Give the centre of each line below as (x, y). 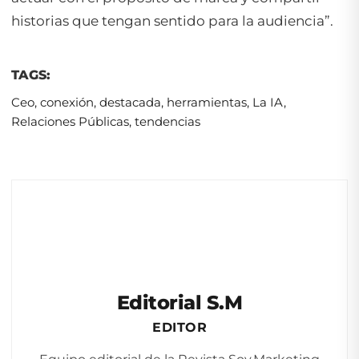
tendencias (167, 121)
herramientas (207, 102)
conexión (67, 102)
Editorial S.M (179, 302)
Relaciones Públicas (70, 121)
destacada (130, 102)
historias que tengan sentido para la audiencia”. (172, 20)
